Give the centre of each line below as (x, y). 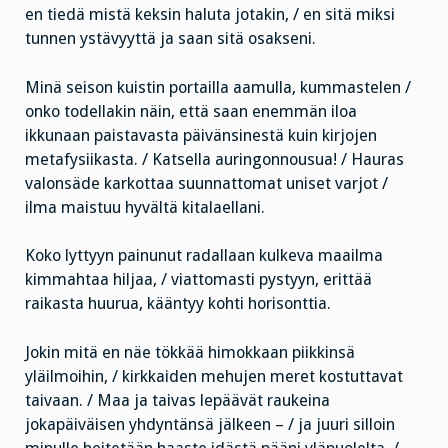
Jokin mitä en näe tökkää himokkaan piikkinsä (190, 353)
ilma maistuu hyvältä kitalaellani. (145, 207)
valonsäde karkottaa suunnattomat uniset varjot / (206, 183)
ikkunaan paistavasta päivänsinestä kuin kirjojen (201, 135)
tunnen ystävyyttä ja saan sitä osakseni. (170, 38)
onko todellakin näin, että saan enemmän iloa (191, 111)
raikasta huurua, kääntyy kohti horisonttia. (178, 304)
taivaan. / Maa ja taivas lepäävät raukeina (177, 401)
